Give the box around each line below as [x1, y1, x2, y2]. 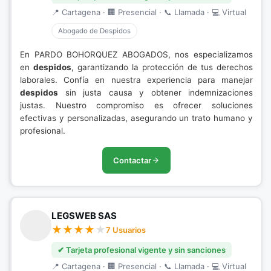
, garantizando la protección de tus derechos [71, 62, 253, 72]
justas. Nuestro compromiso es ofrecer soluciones [20, 100, 253, 110]
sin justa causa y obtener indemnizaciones [58, 88, 253, 97]
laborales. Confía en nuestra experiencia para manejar [20, 75, 253, 85]
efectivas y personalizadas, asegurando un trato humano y [20, 113, 253, 123]
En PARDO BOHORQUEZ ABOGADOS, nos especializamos [20, 50, 253, 59]
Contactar [113, 155, 151, 165]
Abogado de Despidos [58, 27, 131, 35]
